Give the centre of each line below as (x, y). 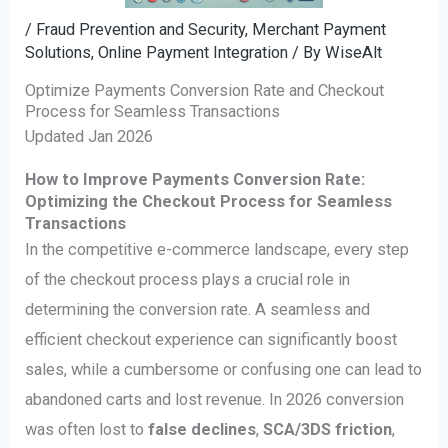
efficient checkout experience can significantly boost (211, 339)
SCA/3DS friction (328, 429)
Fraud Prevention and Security (141, 29)
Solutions (58, 52)
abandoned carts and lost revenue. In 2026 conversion (215, 399)
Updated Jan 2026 (89, 137)
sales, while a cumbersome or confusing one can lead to (224, 369)
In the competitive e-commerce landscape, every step (217, 249)
